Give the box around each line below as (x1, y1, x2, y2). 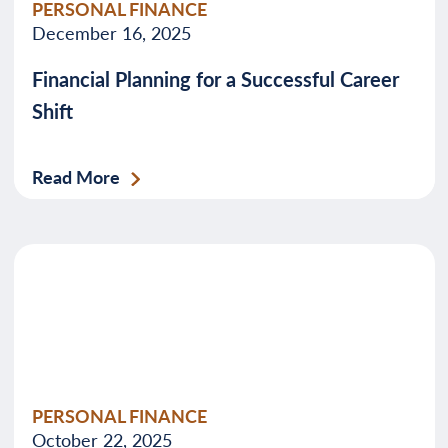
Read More (31, 164, 120, 189)
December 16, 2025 (31, 20, 191, 45)
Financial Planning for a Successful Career (31, 65, 399, 93)
